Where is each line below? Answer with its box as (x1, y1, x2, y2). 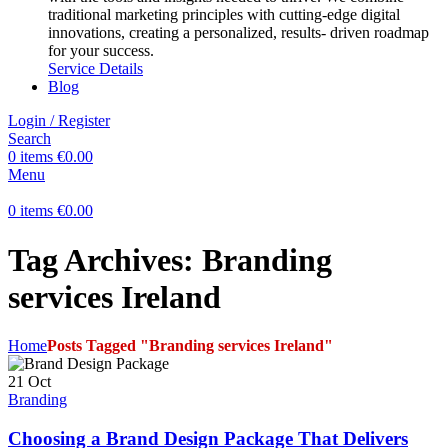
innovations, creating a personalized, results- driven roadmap (48, 24, 429, 42)
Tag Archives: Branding (8, 241, 332, 278)
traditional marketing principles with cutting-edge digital (48, 6, 400, 24)
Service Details (48, 60, 143, 78)
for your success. (48, 42, 154, 60)
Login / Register (8, 112, 110, 130)
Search (8, 130, 51, 148)
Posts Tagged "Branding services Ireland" (47, 336, 333, 354)
